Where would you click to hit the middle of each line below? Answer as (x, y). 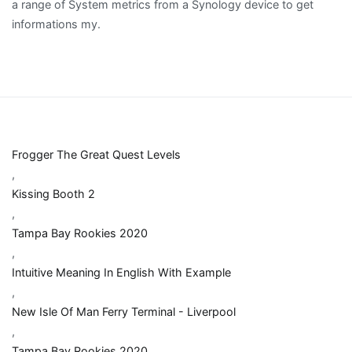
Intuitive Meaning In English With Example (121, 273)
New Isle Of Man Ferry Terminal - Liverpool (124, 312)
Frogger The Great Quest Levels (96, 155)
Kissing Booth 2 (53, 194)
